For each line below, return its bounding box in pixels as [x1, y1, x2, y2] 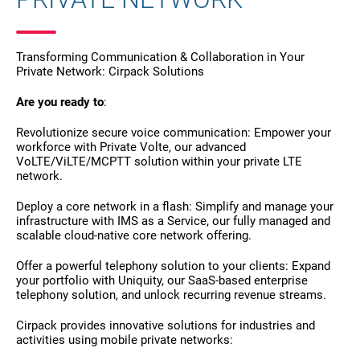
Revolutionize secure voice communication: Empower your [16, 125, 331, 140]
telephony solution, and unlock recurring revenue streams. [16, 288, 326, 302]
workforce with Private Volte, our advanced [16, 140, 246, 154]
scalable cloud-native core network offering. [16, 228, 252, 243]
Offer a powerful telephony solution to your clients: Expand [16, 259, 330, 273]
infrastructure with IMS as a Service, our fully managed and [16, 214, 330, 228]
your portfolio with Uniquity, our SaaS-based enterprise [16, 273, 308, 288]
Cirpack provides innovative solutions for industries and [16, 318, 315, 333]
